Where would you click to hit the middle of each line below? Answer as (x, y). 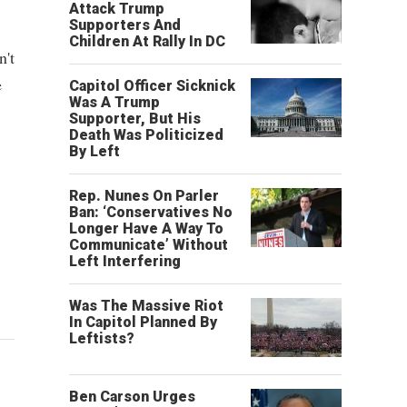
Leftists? (102, 338)
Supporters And (125, 25)
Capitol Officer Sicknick (152, 86)
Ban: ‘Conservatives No (151, 212)
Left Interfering (125, 261)
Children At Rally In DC (147, 41)
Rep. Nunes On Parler (144, 196)
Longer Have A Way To (146, 228)
